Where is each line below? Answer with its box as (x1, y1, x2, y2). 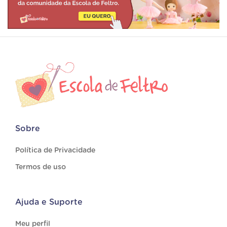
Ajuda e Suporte (15, 198, 83, 207)
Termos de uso (15, 164, 66, 171)
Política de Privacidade (15, 147, 95, 155)
